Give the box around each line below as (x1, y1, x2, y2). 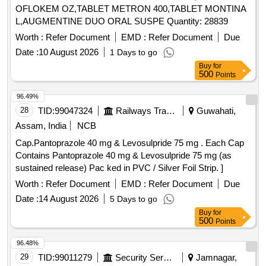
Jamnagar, (194, 252, 237, 263)
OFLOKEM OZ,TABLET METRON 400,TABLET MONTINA (15, 4, 246, 14)
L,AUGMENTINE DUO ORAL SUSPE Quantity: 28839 (167, 16, 228, 27)
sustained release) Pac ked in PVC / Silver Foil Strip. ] (15, 163, 223, 173)
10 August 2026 (39, 47, 99, 58)
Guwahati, (194, 106, 236, 116)
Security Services (163, 252, 172, 263)
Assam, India (15, 121, 66, 131)
